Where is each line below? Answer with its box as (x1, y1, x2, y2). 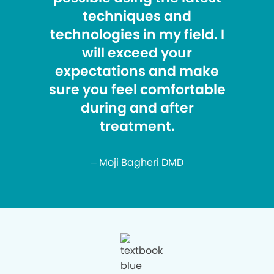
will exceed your (82, 43, 192, 62)
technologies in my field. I (50, 24, 224, 44)
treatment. (99, 116, 175, 136)
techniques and (83, 6, 191, 26)
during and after (80, 98, 194, 117)
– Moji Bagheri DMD (91, 155, 183, 169)
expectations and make (55, 61, 219, 81)
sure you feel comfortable (48, 80, 226, 99)
